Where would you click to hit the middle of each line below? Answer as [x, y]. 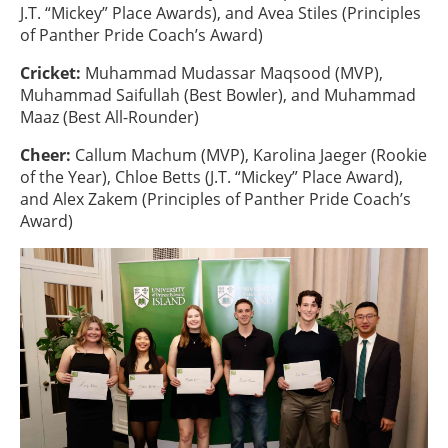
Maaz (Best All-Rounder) [109, 117]
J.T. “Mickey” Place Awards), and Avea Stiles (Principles [220, 13]
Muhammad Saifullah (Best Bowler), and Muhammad [218, 95]
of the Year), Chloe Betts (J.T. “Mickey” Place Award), [211, 177]
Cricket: [50, 73]
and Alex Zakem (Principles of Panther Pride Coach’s [215, 199]
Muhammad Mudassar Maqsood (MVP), [232, 73]
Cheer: [45, 155]
